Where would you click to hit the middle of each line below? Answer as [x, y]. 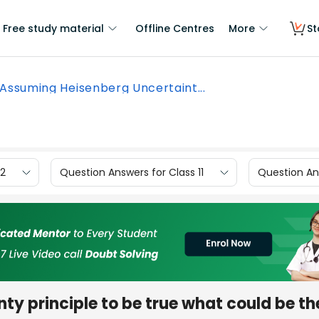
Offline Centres [175, 28]
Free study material [53, 28]
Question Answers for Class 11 [132, 172]
